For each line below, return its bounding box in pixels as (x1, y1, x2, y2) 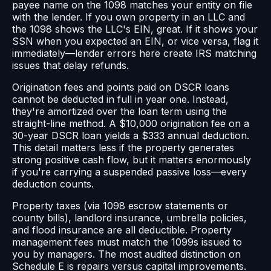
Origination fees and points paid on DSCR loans (12, 81, 229, 94)
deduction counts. (12, 178, 94, 191)
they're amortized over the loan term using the (12, 105, 227, 118)
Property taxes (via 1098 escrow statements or (12, 200, 228, 212)
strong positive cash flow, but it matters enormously (12, 154, 251, 166)
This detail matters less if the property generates (12, 142, 234, 154)
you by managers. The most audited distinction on (12, 248, 241, 261)
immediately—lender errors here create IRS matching (12, 47, 256, 60)
